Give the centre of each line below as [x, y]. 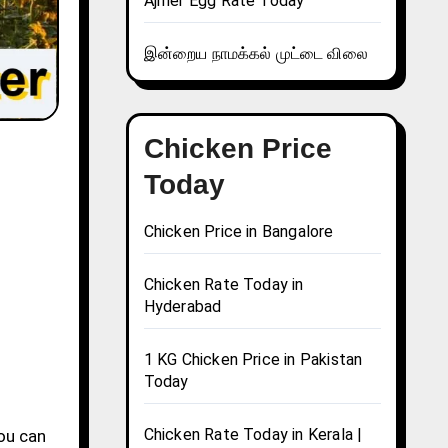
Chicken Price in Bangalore [238, 232]
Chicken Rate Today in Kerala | [253, 435]
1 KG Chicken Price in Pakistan [253, 360]
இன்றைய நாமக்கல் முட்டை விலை [255, 54]
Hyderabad [182, 307]
